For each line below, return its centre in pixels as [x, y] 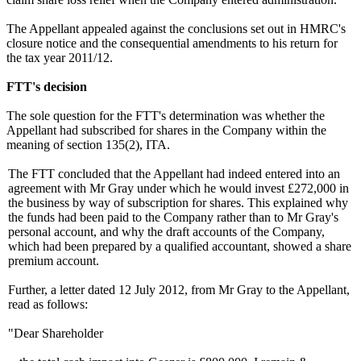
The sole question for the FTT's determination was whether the [166, 115]
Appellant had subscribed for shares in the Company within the [166, 130]
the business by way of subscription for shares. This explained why [178, 202]
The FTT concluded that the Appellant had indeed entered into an [174, 173]
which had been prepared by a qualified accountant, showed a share [180, 246]
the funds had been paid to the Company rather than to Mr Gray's [174, 217]
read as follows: [48, 304]
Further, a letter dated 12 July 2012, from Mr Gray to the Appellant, [179, 289]
